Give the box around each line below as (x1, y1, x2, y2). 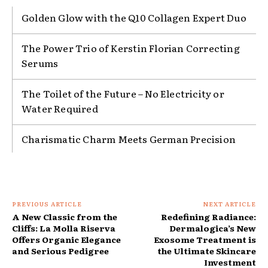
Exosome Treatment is (153, 233, 256, 246)
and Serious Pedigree (12, 245, 109, 257)
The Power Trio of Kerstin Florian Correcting (22, 41, 240, 56)
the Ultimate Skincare (157, 245, 256, 257)
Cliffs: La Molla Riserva (12, 222, 115, 234)
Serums (22, 56, 59, 71)
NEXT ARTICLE (202, 199, 256, 209)
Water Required (22, 101, 98, 116)
